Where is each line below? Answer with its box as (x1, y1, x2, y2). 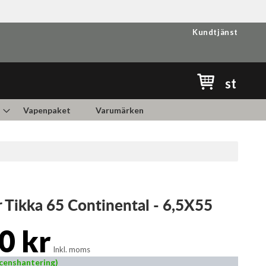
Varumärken (96, 105, 144, 115)
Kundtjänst (192, 27, 238, 37)
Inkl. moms (53, 245, 91, 254)
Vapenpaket (23, 105, 71, 115)
